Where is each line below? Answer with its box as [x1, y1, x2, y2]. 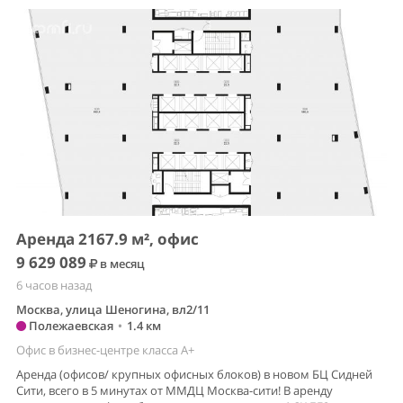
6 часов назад [16, 277, 92, 294]
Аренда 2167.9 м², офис [16, 228, 199, 250]
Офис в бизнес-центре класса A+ [16, 342, 194, 359]
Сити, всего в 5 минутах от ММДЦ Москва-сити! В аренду [16, 382, 333, 399]
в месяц [97, 255, 145, 273]
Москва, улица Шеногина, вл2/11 [16, 301, 210, 318]
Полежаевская [26, 318, 113, 335]
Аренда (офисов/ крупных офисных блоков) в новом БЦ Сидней [16, 366, 372, 383]
